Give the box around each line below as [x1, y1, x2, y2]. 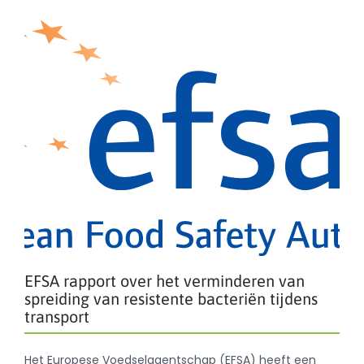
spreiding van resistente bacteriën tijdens [24, 289, 318, 309]
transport [24, 307, 89, 327]
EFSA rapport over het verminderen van [24, 271, 305, 291]
